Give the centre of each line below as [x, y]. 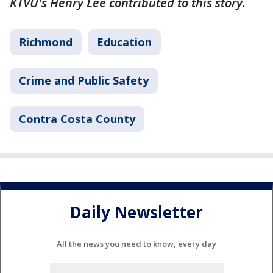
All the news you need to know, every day [136, 243]
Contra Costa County [77, 119]
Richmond [46, 42]
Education [124, 42]
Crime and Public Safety [84, 80]
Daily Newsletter [136, 212]
